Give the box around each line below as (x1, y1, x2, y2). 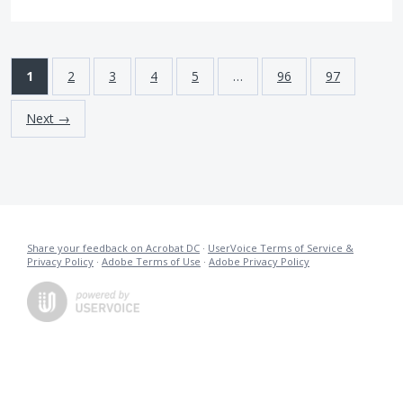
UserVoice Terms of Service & (208, 240, 354, 255)
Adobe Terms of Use (102, 254, 201, 268)
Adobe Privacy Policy (209, 254, 309, 268)
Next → (26, 109, 70, 127)
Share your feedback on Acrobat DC (27, 240, 200, 255)
